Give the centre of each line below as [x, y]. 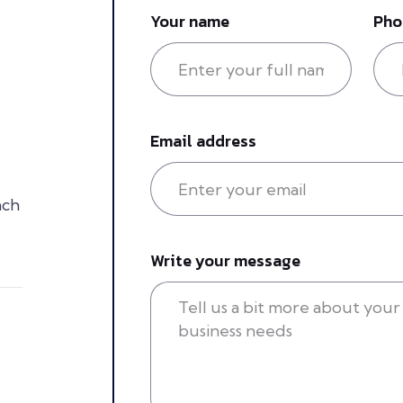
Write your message [225, 261]
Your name [189, 22]
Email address [203, 141]
